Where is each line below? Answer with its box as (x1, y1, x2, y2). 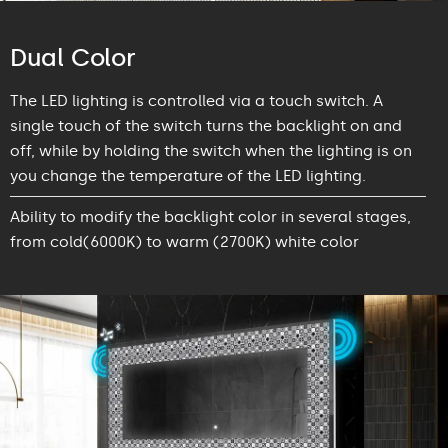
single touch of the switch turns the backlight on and (10, 116, 402, 135)
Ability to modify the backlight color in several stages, (10, 207, 411, 226)
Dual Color (10, 42, 136, 72)
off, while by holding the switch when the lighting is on (10, 141, 412, 160)
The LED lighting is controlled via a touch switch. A (10, 91, 383, 110)
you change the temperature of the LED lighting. (10, 166, 366, 185)
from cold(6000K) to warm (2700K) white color (10, 232, 359, 251)
